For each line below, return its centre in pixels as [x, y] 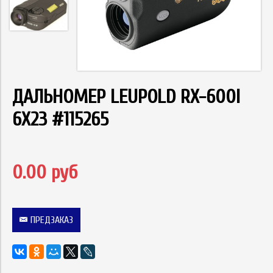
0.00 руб [45, 172]
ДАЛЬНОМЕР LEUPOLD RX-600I [126, 97]
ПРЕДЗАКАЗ [52, 220]
